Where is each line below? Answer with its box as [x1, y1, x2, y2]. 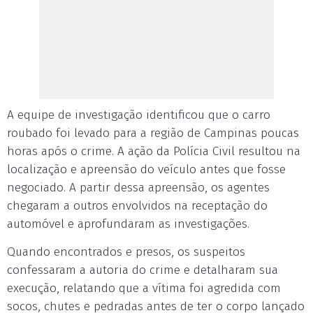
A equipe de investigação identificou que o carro [7, 108, 270, 122]
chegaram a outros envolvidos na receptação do [7, 198, 268, 213]
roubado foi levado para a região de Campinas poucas [7, 126, 299, 140]
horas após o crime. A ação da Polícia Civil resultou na [7, 144, 300, 159]
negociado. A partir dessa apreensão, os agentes [7, 180, 270, 195]
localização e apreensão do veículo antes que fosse [7, 162, 286, 177]
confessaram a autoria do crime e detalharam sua [7, 263, 278, 277]
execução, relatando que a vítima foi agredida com [7, 281, 281, 296]
